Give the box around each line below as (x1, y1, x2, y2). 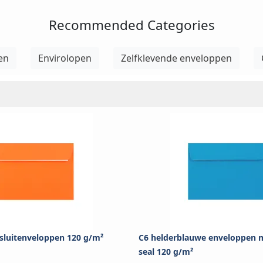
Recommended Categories (48, 16, 215, 35)
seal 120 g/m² (139, 246, 193, 258)
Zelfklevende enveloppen (121, 52, 232, 65)
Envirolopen (38, 52, 92, 65)
